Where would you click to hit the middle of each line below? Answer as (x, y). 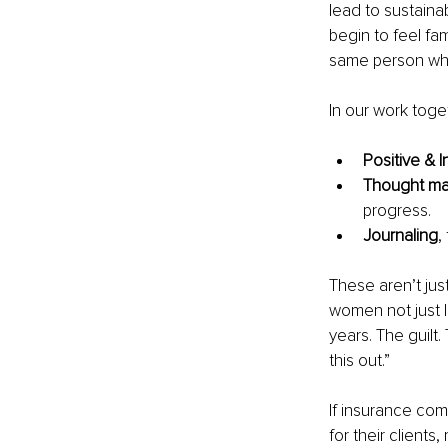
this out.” (359, 360)
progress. (396, 210)
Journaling (400, 235)
